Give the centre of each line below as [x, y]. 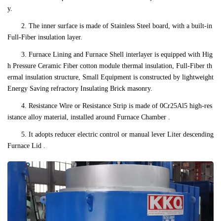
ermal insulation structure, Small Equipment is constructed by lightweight [110, 77]
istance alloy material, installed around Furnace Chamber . [89, 117]
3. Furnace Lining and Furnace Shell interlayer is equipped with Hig [117, 55]
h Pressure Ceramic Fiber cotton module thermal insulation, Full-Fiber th [110, 66]
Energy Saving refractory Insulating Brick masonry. [80, 89]
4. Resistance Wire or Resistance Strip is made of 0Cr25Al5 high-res [117, 106]
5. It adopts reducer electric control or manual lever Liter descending [117, 135]
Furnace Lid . [26, 146]
